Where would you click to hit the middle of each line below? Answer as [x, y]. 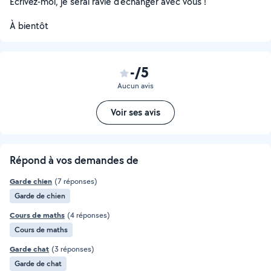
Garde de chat [38, 263]
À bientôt [29, 26]
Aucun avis [135, 86]
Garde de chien [40, 196]
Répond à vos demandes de [74, 160]
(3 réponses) [73, 249]
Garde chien [31, 181]
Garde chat [29, 249]
